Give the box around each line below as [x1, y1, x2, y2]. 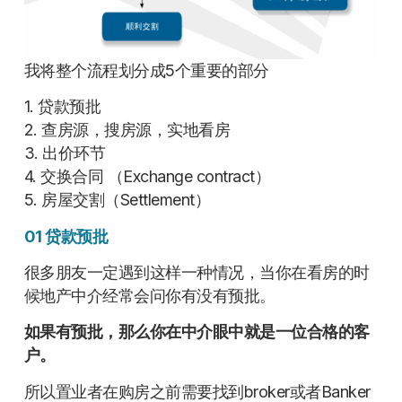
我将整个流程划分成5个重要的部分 [23, 60, 269, 80]
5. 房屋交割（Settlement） [23, 190, 211, 210]
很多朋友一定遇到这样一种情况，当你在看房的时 [23, 262, 370, 282]
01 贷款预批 [23, 226, 109, 246]
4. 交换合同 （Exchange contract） [23, 167, 271, 187]
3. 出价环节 [23, 144, 106, 163]
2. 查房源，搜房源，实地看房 [23, 120, 231, 140]
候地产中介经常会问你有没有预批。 [23, 285, 275, 305]
